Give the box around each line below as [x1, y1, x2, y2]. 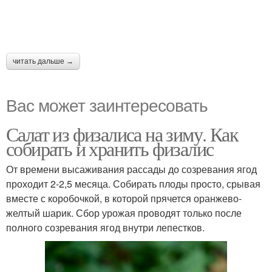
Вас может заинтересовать [6, 92, 208, 117]
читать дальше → [13, 56, 73, 66]
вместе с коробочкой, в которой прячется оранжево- [6, 191, 242, 205]
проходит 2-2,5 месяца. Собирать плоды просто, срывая [6, 176, 260, 191]
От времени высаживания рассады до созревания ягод [6, 161, 257, 176]
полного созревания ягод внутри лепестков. [6, 220, 205, 234]
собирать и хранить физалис [6, 135, 214, 161]
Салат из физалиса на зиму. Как [6, 120, 238, 147]
